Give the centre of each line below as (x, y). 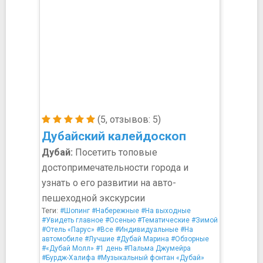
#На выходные (166, 211)
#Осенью (120, 220)
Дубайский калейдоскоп (114, 136)
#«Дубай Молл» (68, 248)
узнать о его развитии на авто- (109, 183)
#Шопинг (75, 211)
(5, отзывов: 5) (128, 119)
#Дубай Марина (143, 239)
